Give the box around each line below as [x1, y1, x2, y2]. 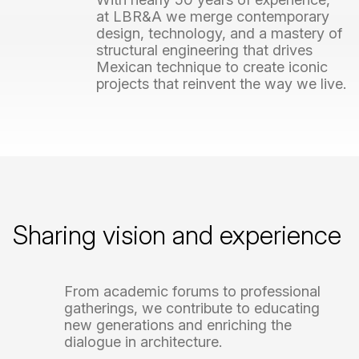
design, [96, 24, 144, 42]
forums [172, 282, 219, 300]
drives [272, 41, 313, 58]
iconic [288, 58, 328, 75]
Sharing [13, 220, 96, 251]
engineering [162, 41, 239, 58]
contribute [166, 299, 232, 317]
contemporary [236, 7, 329, 25]
